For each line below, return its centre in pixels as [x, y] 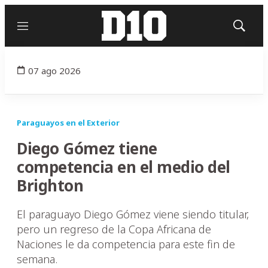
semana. [37, 259]
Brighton [50, 185]
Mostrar [252, 29]
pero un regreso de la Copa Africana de [114, 229]
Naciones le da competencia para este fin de [126, 244]
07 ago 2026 [54, 70]
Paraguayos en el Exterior [68, 123]
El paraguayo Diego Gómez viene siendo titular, [133, 214]
